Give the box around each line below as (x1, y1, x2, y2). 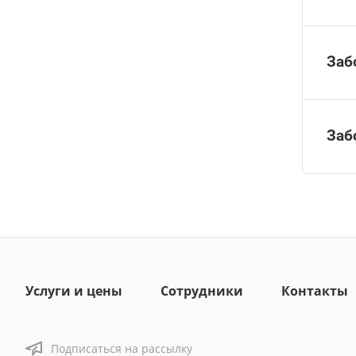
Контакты (281, 282, 348, 300)
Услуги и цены (25, 282, 122, 300)
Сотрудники (161, 282, 243, 300)
